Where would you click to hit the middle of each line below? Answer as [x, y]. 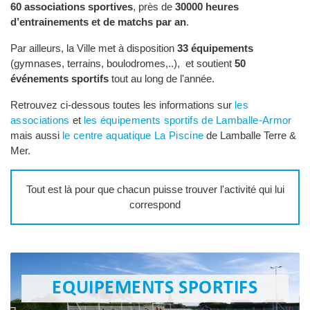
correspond [155, 205]
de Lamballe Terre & [250, 136]
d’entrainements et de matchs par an [98, 22]
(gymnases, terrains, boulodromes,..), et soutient [122, 64]
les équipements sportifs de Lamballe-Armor [188, 120]
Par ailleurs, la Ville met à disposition [94, 48]
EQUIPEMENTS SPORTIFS [155, 289]
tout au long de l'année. [162, 79]
